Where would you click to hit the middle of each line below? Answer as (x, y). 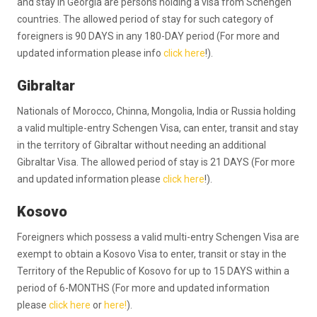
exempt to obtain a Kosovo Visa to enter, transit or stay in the (152, 254)
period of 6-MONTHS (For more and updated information (143, 288)
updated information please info (90, 53)
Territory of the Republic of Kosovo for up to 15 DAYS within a (153, 271)
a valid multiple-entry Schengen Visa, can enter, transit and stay (158, 128)
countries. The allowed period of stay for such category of (145, 19)
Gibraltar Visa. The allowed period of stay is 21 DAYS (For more (156, 162)
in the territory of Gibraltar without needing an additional (142, 145)
